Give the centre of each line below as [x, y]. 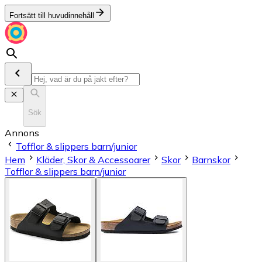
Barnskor [211, 159]
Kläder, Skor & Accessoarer [93, 159]
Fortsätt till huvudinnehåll [52, 15]
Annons [22, 132]
